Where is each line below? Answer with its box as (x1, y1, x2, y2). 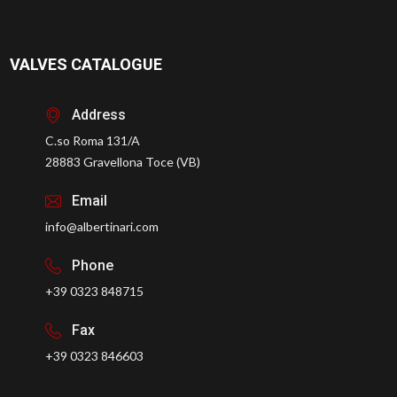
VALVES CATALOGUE (10, 55, 162, 74)
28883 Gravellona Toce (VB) (45, 154, 200, 170)
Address (72, 106, 126, 124)
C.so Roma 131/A (45, 133, 140, 149)
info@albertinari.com (45, 219, 159, 235)
